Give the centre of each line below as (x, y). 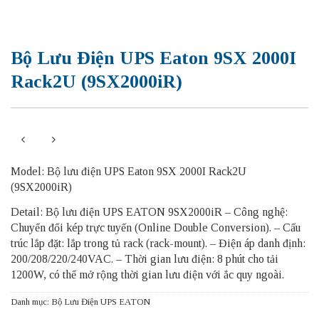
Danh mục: (31, 302)
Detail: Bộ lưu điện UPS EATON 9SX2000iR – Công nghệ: (149, 211)
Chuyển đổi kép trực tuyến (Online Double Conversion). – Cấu (156, 227)
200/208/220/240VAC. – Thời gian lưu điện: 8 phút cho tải (145, 258)
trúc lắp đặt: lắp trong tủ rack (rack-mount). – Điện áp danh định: (158, 243)
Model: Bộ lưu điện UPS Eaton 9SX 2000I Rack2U (129, 171)
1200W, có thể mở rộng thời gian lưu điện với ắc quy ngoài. (147, 274)
